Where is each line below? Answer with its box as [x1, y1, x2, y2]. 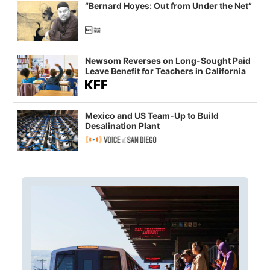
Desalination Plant [85, 120, 160, 131]
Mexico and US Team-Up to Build [85, 110, 219, 121]
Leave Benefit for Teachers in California [85, 65, 246, 76]
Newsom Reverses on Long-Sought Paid [85, 55, 251, 66]
